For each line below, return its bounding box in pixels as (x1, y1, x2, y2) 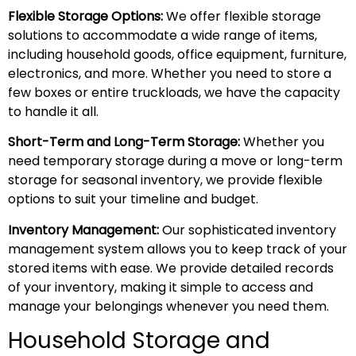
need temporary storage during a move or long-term (8, 152, 342, 171)
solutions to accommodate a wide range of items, (8, 25, 317, 44)
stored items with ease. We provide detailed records (8, 258, 334, 277)
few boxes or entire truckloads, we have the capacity (8, 83, 340, 102)
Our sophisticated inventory (159, 220, 336, 239)
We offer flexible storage (163, 6, 321, 25)
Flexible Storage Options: (8, 6, 163, 25)
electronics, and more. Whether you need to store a (8, 64, 331, 83)
